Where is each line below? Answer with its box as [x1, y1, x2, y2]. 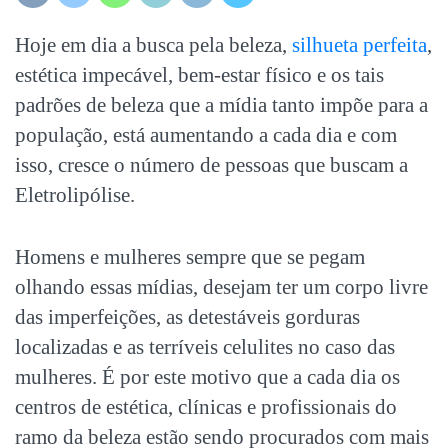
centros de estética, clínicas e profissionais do [15, 394, 397, 419]
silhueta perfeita [292, 32, 427, 57]
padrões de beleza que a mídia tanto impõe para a [15, 92, 428, 117]
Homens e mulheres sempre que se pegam [15, 244, 365, 269]
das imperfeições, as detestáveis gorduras [15, 304, 360, 329]
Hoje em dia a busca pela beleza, [15, 32, 292, 57]
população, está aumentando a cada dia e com [15, 122, 397, 147]
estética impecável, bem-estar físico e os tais [15, 62, 384, 87]
